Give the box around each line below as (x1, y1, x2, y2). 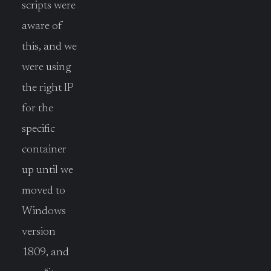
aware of (22, 20, 62, 32)
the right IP (22, 82, 73, 94)
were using (22, 61, 71, 73)
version (22, 226, 56, 238)
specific (22, 123, 55, 135)
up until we (22, 164, 73, 176)
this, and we (22, 41, 77, 53)
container (22, 143, 67, 155)
